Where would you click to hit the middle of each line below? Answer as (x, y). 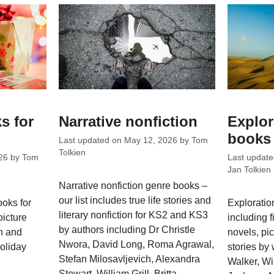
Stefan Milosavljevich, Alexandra (130, 259)
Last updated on (92, 141)
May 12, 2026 (151, 141)
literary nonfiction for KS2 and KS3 (134, 215)
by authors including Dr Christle (127, 230)
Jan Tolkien (249, 170)
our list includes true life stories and (135, 201)
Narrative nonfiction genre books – (133, 186)
